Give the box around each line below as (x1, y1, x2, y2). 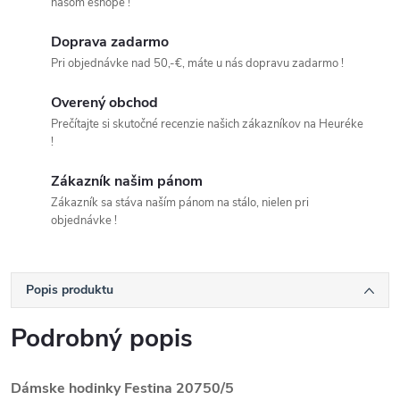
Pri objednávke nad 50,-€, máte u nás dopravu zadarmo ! (51, 55, 344, 72)
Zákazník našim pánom (51, 171, 203, 192)
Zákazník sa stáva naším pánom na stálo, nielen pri (51, 195, 309, 212)
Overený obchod (51, 93, 158, 113)
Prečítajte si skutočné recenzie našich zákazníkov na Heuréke (51, 116, 363, 133)
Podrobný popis (11, 321, 193, 356)
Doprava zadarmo (51, 32, 169, 53)
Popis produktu (26, 281, 113, 299)
